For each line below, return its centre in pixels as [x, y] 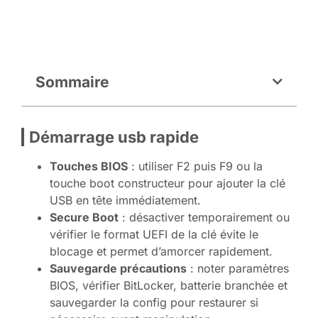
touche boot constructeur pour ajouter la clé [168, 183]
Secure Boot [84, 217]
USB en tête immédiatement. [125, 200]
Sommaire [72, 82]
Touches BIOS [89, 166]
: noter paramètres [238, 268]
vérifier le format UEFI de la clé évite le [154, 234]
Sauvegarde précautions [118, 268]
